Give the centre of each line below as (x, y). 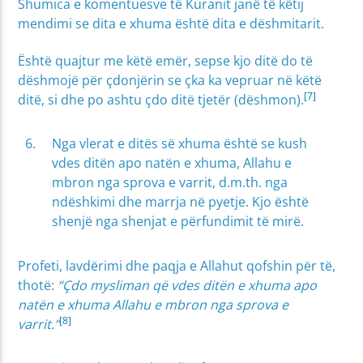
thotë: (38, 285)
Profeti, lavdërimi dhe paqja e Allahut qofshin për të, (177, 265)
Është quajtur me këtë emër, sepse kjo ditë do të (166, 60)
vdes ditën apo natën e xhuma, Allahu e (172, 163)
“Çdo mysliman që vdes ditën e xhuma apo (188, 285)
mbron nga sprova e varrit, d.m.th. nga (170, 183)
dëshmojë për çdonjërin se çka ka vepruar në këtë (170, 80)
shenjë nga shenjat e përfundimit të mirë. (178, 222)
